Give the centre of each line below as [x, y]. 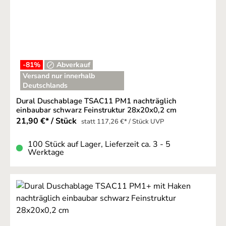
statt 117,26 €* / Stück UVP [123, 121]
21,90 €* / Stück [47, 121]
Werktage [46, 152]
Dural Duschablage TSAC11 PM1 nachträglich [96, 101]
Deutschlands [45, 86]
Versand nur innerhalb [59, 76]
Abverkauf [74, 65]
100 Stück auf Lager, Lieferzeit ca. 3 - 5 [99, 144]
